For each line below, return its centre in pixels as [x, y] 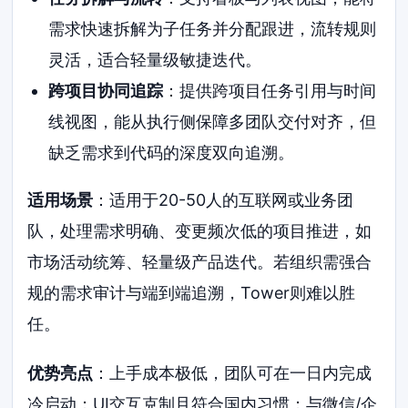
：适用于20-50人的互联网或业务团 [224, 200]
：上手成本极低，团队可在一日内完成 [233, 372]
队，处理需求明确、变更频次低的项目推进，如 [200, 231]
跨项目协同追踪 [105, 91]
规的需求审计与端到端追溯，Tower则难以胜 [192, 293]
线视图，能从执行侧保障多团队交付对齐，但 [212, 122]
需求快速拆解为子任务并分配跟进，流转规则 [212, 29]
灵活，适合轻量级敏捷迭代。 [154, 60]
